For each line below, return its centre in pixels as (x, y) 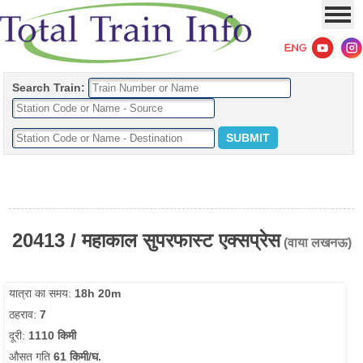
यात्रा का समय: (42, 293)
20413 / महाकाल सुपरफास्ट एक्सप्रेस (146, 240)
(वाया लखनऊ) (316, 243)
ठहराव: (25, 314)
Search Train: (49, 88)
